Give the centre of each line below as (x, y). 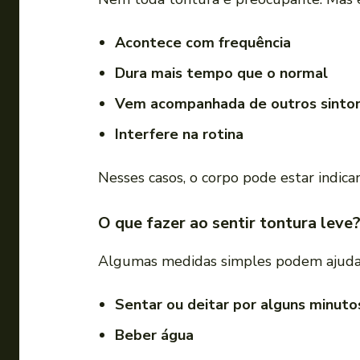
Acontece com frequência (203, 43)
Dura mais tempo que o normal (221, 74)
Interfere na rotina (179, 135)
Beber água (154, 335)
